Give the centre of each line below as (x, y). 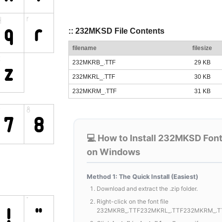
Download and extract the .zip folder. (147, 189)
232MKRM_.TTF (94, 91)
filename (84, 48)
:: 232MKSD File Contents (116, 31)
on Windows (113, 152)
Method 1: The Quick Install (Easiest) (142, 177)
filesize (202, 48)
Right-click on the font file (133, 202)
